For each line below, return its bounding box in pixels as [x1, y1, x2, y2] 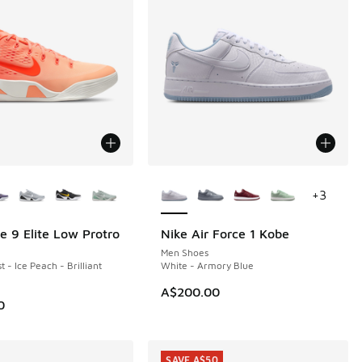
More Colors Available [163, 166, 291, 182]
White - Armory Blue [161, 259, 255, 271]
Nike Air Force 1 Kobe [161, 225, 290, 241]
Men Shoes [161, 246, 209, 259]
